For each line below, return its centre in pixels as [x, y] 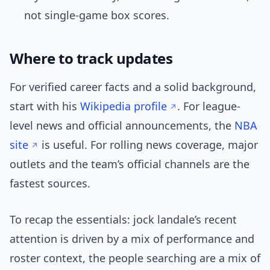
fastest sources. [50, 184]
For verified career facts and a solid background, [133, 87]
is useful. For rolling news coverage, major [148, 145]
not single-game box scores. [97, 15]
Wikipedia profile [124, 106]
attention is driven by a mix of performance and [132, 239]
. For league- [209, 106]
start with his [45, 106]
